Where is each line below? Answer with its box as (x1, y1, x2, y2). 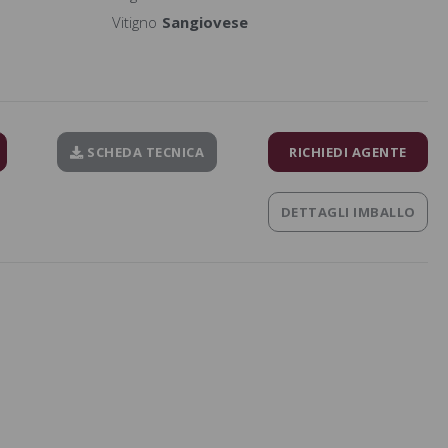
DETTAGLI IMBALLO (280, 202, 416, 221)
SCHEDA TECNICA (83, 142, 205, 161)
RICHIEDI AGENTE (289, 142, 407, 161)
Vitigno (112, 12, 157, 32)
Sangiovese (162, 12, 248, 32)
